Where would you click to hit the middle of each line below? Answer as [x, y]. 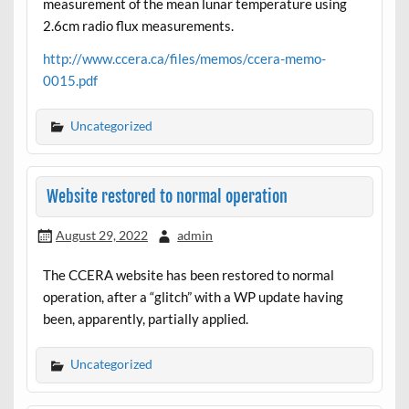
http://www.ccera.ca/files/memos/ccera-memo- [184, 58]
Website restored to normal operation [167, 196]
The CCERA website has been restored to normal [188, 275]
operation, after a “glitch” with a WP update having [193, 297]
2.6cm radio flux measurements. [138, 26]
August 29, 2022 [101, 235]
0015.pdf [70, 80]
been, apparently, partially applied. [145, 319]
